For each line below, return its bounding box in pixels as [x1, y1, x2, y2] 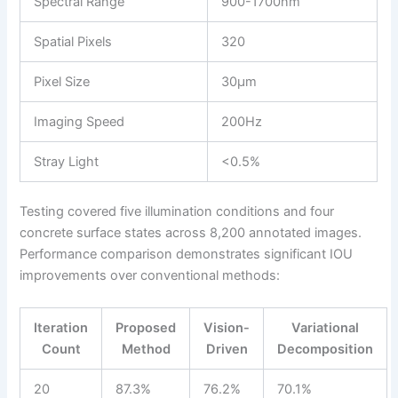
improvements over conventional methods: [20, 267, 281, 284]
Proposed [115, 319, 177, 336]
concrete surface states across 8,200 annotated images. [20, 225, 362, 242]
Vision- [203, 319, 251, 336]
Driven [205, 340, 248, 357]
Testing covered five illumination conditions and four [20, 203, 335, 220]
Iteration [34, 319, 89, 336]
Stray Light [34, 153, 99, 170]
